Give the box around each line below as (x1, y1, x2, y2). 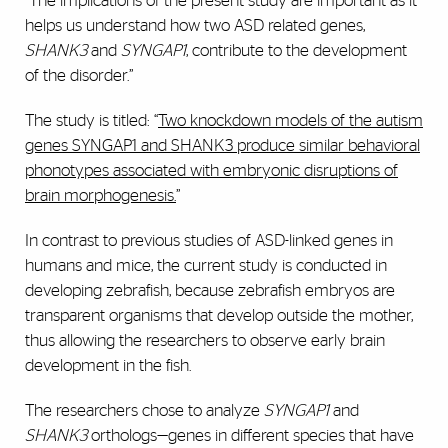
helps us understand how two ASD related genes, (25, 17, 365, 35)
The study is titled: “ (25, 112, 158, 130)
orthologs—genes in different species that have (87, 427, 414, 445)
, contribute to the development (186, 42, 407, 60)
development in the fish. (25, 357, 191, 375)
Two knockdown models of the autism (158, 112, 423, 130)
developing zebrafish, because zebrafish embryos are (25, 282, 395, 300)
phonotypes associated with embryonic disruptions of (25, 162, 398, 180)
